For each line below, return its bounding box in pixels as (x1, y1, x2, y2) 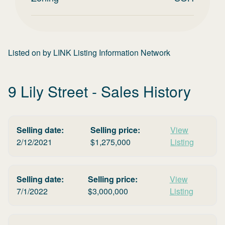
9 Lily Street (8, 80, 88, 102)
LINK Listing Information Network (53, 47, 170, 58)
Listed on (8, 47, 43, 58)
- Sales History (88, 80, 191, 102)
